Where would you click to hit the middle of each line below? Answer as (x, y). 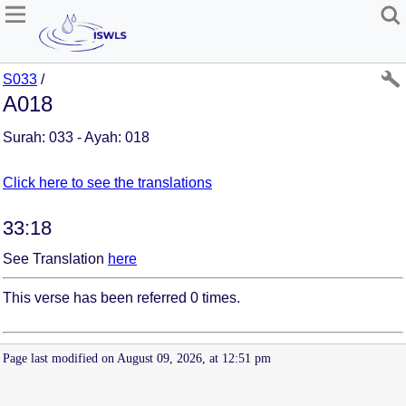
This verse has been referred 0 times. (121, 297)
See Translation (55, 258)
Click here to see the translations (107, 182)
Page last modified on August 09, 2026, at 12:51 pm (137, 358)
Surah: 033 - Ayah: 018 (76, 137)
